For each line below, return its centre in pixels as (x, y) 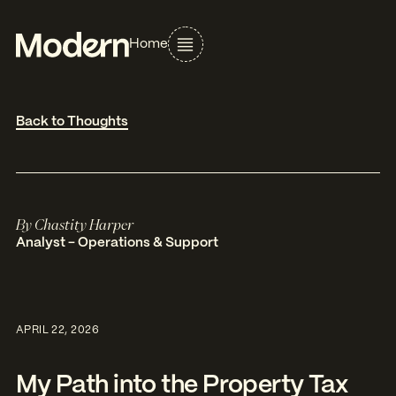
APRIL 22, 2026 (57, 330)
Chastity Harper (84, 225)
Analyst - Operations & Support (117, 243)
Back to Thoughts (72, 122)
